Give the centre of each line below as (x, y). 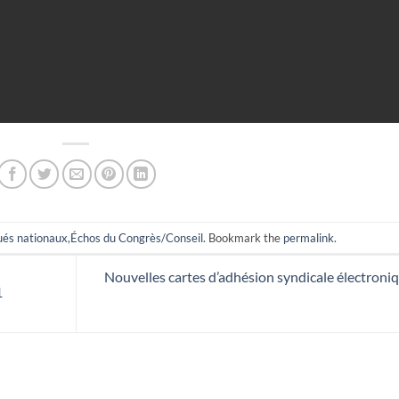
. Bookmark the (244, 237)
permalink (309, 237)
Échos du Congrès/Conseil (137, 237)
